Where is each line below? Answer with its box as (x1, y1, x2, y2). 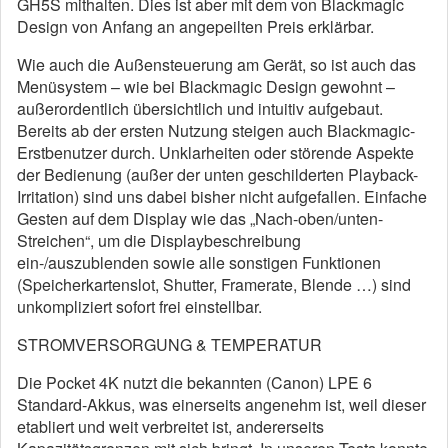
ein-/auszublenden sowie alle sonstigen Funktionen (17, 251, 381, 274)
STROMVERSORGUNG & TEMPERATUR (17, 333, 322, 356)
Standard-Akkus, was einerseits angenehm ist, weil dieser (17, 393, 426, 416)
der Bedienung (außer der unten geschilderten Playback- (17, 163, 418, 186)
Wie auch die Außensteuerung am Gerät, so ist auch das (17, 53, 416, 76)
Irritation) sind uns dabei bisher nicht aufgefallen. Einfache (17, 185, 427, 208)
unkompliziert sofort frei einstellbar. (17, 295, 262, 318)
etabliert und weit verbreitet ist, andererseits (17, 415, 324, 438)
